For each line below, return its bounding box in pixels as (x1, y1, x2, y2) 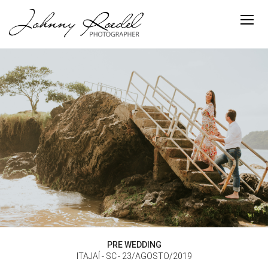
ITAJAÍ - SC (76, 251, 117, 261)
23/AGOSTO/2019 (121, 251, 192, 261)
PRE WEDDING (106, 239, 162, 249)
